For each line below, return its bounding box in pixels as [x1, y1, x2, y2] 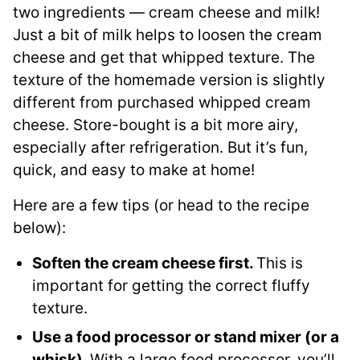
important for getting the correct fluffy [32, 276, 310, 296]
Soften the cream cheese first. [32, 254, 256, 273]
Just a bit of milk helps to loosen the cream [13, 26, 322, 45]
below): [13, 219, 66, 238]
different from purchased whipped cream [13, 93, 311, 112]
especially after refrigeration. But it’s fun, [13, 138, 308, 157]
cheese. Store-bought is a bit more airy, [13, 116, 298, 135]
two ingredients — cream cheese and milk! [13, 3, 320, 22]
